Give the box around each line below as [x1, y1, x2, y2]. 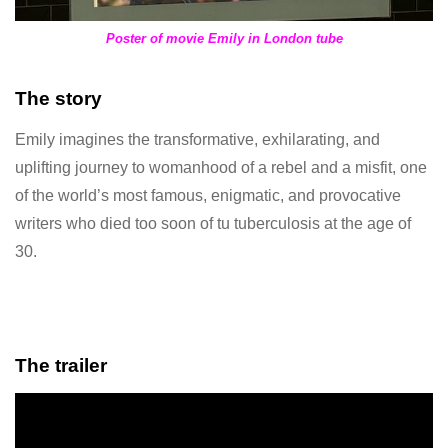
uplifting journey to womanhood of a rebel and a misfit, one [15, 159, 427, 177]
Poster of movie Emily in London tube [105, 31, 343, 47]
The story [15, 88, 102, 110]
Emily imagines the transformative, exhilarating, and [15, 131, 380, 149]
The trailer [15, 355, 112, 377]
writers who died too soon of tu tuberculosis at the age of [15, 215, 411, 233]
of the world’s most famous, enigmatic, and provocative [15, 187, 401, 205]
